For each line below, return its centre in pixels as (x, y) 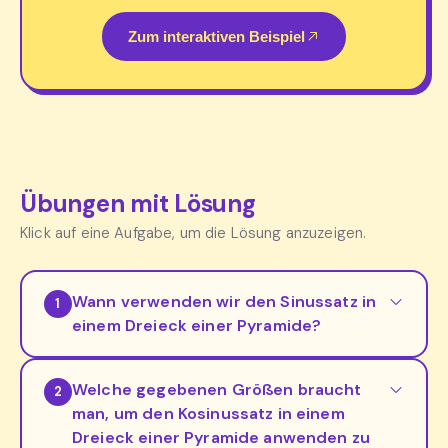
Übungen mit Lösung (138, 203)
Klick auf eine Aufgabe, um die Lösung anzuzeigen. (193, 232)
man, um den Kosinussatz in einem (208, 413)
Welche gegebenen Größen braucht (217, 389)
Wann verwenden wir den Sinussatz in (224, 301)
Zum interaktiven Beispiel (216, 36)
